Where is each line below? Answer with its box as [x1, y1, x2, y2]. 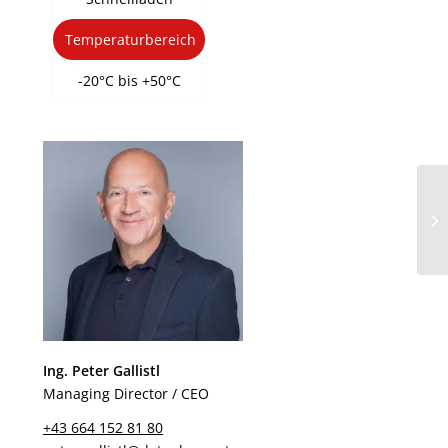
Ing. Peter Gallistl [43, 360, 161, 380]
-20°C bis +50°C [77, 70, 181, 90]
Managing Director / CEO [43, 383, 210, 403]
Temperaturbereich [65, 29, 197, 49]
